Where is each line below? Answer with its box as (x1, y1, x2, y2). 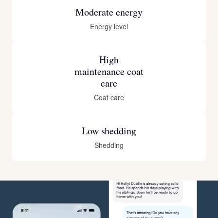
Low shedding (81, 124, 137, 138)
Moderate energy (75, 5, 143, 19)
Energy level (90, 21, 128, 32)
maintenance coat (74, 65, 144, 78)
